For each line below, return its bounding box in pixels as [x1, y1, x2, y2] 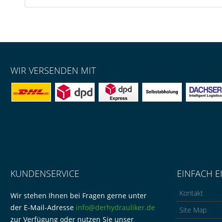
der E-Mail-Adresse [10, 202, 76, 212]
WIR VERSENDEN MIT [10, 64, 96, 77]
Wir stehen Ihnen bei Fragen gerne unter [10, 190, 147, 200]
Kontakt [179, 188, 203, 198]
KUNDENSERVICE [10, 167, 79, 179]
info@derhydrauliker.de [75, 202, 155, 212]
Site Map [179, 205, 207, 215]
